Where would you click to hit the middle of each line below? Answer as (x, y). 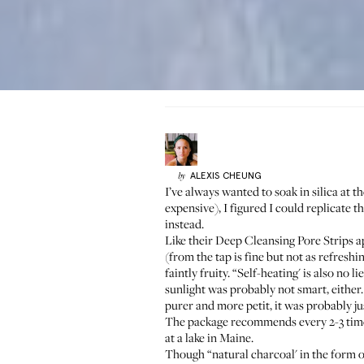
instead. (184, 223)
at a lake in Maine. (209, 337)
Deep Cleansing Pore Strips (284, 240)
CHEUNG (242, 175)
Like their (190, 240)
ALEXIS (205, 175)
